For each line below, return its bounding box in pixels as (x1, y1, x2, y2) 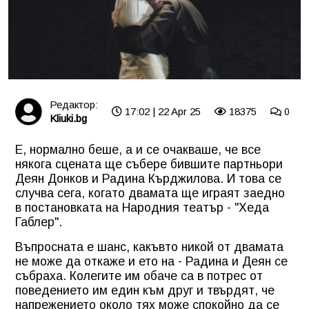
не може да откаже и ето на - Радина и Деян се (15, 254, 288, 268)
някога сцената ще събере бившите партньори (15, 157, 283, 171)
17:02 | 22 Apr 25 (122, 106, 201, 117)
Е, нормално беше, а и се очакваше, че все (15, 142, 261, 157)
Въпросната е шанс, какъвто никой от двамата (15, 239, 283, 254)
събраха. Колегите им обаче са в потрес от (15, 268, 263, 283)
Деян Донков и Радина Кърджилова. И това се (15, 171, 281, 186)
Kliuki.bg (50, 112, 87, 124)
